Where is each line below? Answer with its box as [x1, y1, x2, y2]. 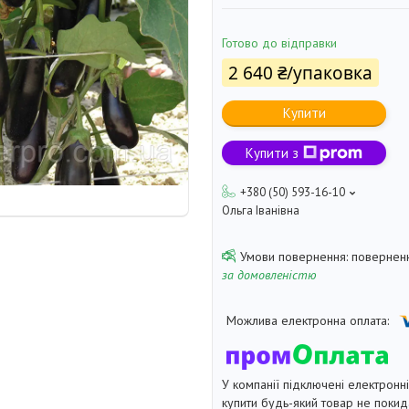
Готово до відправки [222, 35, 337, 52]
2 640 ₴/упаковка [228, 61, 372, 86]
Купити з [246, 144, 299, 163]
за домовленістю [222, 267, 317, 284]
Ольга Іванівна [222, 203, 299, 219]
